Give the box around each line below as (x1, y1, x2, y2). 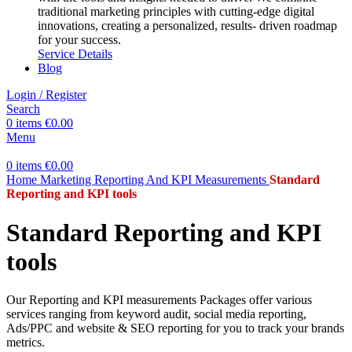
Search (6, 102, 40, 116)
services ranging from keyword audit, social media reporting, (6, 306, 306, 321)
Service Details (38, 47, 112, 61)
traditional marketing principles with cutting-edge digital (38, 5, 314, 19)
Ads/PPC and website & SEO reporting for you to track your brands (6, 321, 344, 335)
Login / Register (6, 88, 86, 102)
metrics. (6, 335, 45, 349)
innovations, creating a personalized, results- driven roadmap (38, 19, 337, 33)
